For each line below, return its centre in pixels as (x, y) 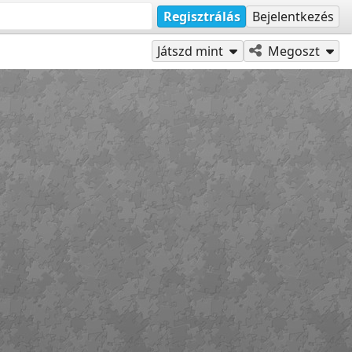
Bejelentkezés (293, 16)
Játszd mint (191, 51)
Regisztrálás (202, 16)
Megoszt (293, 51)
